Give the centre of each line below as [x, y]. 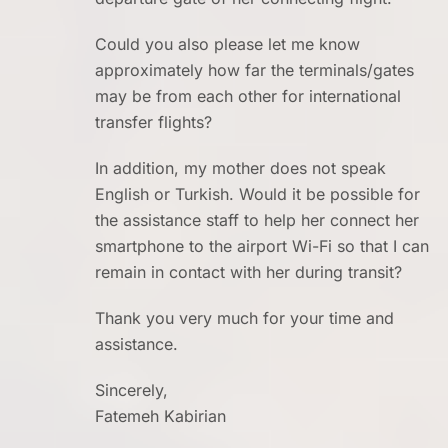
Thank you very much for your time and [244, 318]
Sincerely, [131, 390]
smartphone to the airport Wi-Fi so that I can [262, 246]
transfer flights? [153, 122]
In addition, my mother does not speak [240, 168]
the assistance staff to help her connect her [257, 220]
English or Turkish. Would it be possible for [257, 194]
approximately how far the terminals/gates [254, 70]
